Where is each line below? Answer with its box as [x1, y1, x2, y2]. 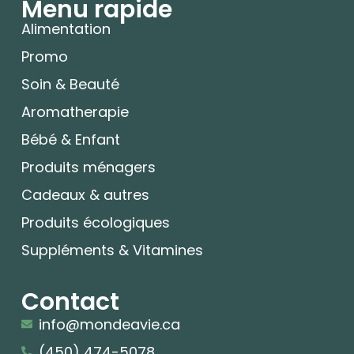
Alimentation [21, 19, 111, 40]
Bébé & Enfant [21, 130, 120, 150]
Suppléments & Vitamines [21, 240, 203, 261]
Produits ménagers [21, 157, 156, 178]
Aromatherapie [21, 102, 129, 122]
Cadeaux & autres [21, 185, 149, 205]
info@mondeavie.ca [39, 314, 181, 334]
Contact [21, 284, 119, 318]
